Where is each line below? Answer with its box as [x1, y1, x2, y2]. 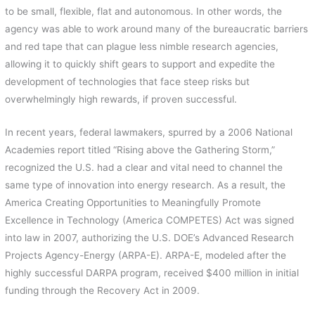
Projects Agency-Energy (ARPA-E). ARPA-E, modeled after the [5, 249, 287, 261]
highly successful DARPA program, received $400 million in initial [5, 266, 300, 278]
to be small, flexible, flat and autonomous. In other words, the [5, 6, 283, 18]
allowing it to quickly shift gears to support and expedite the [5, 58, 276, 70]
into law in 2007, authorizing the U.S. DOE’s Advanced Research [5, 231, 295, 243]
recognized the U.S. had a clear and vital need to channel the [5, 161, 283, 173]
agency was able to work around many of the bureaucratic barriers [5, 23, 309, 35]
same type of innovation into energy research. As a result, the [5, 179, 286, 191]
